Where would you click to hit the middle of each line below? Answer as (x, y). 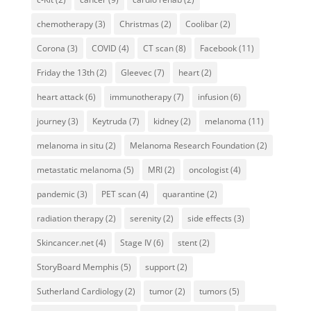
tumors (213, 291)
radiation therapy (70, 218)
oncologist (208, 170)
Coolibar (201, 24)
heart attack (60, 97)
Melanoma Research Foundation (192, 145)
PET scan (118, 194)
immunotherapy (140, 97)
